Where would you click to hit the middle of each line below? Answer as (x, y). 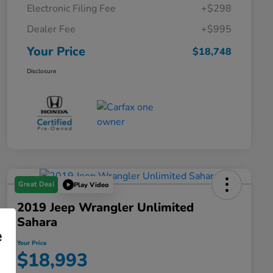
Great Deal (36, 185)
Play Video (91, 185)
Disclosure (41, 72)
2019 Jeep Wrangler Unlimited (105, 208)
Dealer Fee (51, 30)
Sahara (37, 222)
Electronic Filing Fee (71, 9)
